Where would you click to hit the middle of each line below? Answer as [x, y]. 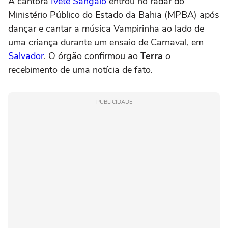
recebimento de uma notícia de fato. [80, 69]
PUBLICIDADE [114, 102]
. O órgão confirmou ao [92, 56]
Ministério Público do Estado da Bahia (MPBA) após [114, 15]
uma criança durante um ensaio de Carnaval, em [106, 42]
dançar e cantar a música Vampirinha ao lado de [106, 28]
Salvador [26, 56]
